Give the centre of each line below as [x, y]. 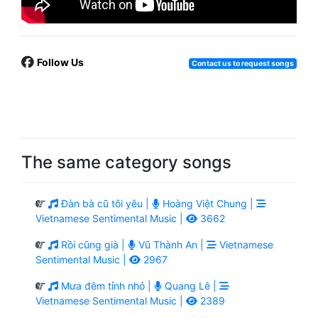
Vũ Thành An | [171, 244]
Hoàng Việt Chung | [208, 203]
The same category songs [126, 162]
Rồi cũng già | [93, 244]
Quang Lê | [191, 285]
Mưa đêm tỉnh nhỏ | [106, 285]
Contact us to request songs [242, 63]
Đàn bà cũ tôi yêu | [105, 203]
